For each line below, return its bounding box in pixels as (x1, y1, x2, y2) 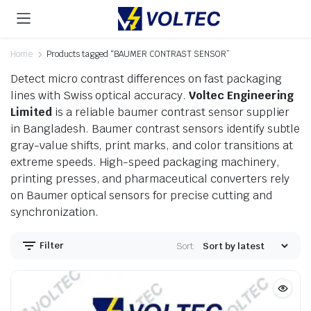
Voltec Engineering (188, 88, 294, 103)
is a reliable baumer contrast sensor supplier (51, 105, 290, 119)
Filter (37, 239, 64, 251)
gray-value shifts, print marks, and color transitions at (10, 138, 294, 153)
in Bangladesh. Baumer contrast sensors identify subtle (10, 121, 301, 136)
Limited (10, 105, 52, 119)
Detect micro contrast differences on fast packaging (10, 72, 282, 86)
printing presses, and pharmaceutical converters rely (10, 171, 290, 186)
